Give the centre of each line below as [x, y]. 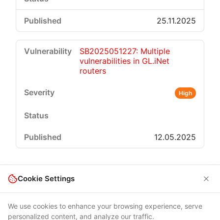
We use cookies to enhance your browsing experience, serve [105, 206]
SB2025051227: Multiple [125, 51]
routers [93, 71]
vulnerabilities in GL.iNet [124, 61]
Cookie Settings [46, 179]
